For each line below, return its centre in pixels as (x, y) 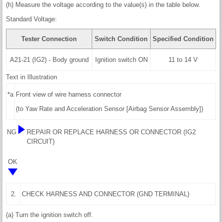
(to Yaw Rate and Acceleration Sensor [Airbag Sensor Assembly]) (110, 109)
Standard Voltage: (31, 19)
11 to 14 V (183, 59)
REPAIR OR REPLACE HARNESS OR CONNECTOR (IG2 (111, 132)
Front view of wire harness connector (69, 94)
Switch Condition (121, 39)
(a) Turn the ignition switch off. (50, 215)
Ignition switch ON (121, 59)
